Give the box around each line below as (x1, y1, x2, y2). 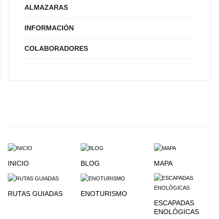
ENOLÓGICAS (153, 207, 199, 216)
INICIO (8, 159, 29, 167)
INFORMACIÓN (24, 24, 74, 32)
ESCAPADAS (153, 198, 194, 207)
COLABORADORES (24, 44, 88, 53)
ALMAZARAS (24, 3, 68, 12)
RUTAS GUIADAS (8, 189, 63, 197)
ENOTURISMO (81, 189, 128, 197)
